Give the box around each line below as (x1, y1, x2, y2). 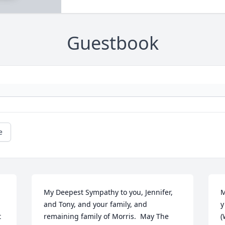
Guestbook (66, 31, 159, 56)
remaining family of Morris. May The (44, 211, 169, 221)
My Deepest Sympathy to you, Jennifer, (44, 187, 173, 197)
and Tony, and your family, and (44, 199, 148, 209)
